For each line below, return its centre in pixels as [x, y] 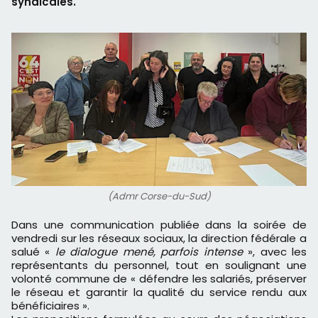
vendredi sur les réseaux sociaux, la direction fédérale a [159, 238]
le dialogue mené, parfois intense [152, 252]
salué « [33, 252]
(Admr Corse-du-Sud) [159, 197]
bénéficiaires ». [50, 306]
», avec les [278, 252]
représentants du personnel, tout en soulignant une [159, 265]
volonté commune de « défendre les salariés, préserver [159, 279]
